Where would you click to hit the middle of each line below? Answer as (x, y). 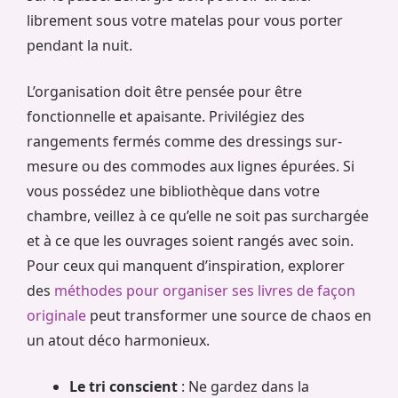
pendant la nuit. (80, 45)
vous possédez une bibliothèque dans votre (173, 191)
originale (56, 315)
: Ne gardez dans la (243, 386)
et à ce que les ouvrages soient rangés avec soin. (190, 240)
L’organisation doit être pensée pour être (164, 91)
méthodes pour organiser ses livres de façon (205, 290)
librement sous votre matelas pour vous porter (185, 20)
